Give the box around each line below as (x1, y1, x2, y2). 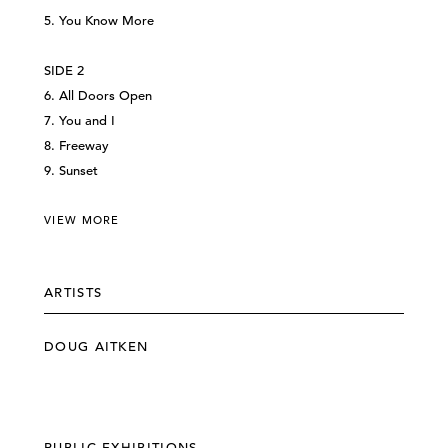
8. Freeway (44, 137, 117, 154)
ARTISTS (44, 284, 103, 301)
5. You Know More (44, 12, 154, 29)
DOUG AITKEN (44, 338, 149, 355)
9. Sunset (44, 162, 98, 179)
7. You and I (44, 112, 123, 129)
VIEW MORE (44, 213, 120, 227)
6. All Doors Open (44, 87, 160, 104)
